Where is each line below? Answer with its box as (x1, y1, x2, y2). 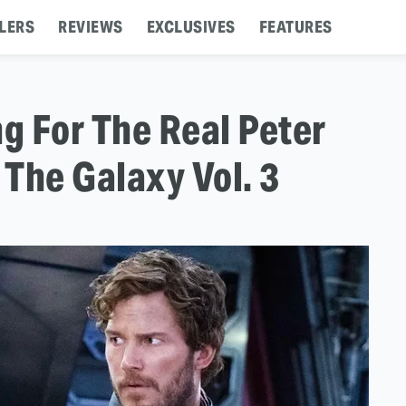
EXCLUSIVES (146, 16, 236, 37)
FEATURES (258, 16, 333, 37)
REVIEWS (58, 16, 123, 37)
